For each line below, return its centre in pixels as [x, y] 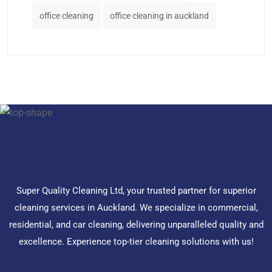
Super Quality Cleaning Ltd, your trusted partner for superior [136, 190]
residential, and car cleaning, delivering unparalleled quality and [136, 224]
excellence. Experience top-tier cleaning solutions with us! [136, 241]
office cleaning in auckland [159, 15]
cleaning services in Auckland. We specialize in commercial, [136, 207]
